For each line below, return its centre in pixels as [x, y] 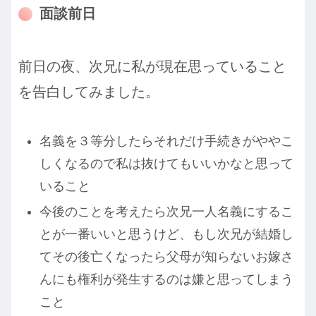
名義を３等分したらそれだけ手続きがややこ [166, 141]
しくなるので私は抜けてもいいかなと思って [166, 164]
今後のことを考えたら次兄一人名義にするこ [166, 211]
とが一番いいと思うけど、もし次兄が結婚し [166, 234]
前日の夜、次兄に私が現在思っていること [152, 67]
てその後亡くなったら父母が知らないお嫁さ [166, 256]
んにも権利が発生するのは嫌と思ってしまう [166, 279]
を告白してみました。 [89, 92]
